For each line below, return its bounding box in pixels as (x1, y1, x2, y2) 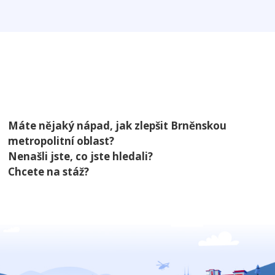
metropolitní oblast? (8, 134, 115, 148)
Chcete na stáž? (8, 165, 90, 179)
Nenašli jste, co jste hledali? (8, 149, 153, 163)
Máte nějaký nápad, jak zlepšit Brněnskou (8, 118, 227, 133)
